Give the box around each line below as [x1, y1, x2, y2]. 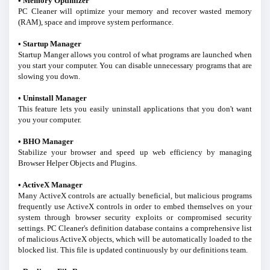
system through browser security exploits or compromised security [17, 213, 253, 222]
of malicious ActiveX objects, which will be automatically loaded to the [17, 234, 253, 244]
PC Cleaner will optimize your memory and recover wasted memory [17, 7, 253, 16]
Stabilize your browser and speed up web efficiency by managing [17, 148, 253, 157]
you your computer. [17, 115, 81, 125]
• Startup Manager [17, 39, 81, 49]
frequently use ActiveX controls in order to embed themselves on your [17, 202, 253, 212]
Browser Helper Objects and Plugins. [17, 159, 137, 168]
